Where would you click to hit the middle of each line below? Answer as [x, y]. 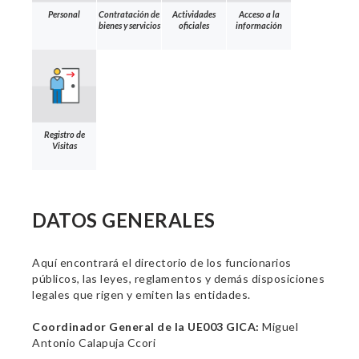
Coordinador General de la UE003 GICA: [146, 327]
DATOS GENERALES [124, 220]
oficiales [194, 25]
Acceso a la [259, 14]
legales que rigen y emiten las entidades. [141, 294]
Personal [64, 14]
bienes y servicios [129, 25]
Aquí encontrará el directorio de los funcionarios [162, 262]
